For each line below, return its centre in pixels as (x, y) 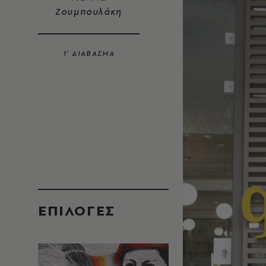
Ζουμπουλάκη (89, 12)
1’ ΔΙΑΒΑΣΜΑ (89, 53)
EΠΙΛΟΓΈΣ (77, 210)
